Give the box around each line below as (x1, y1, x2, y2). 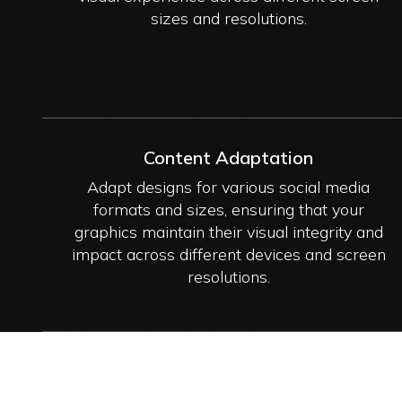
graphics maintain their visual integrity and (74, 221, 383, 242)
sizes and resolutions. (150, 7, 307, 29)
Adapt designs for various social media (87, 176, 371, 197)
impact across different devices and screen (71, 243, 386, 265)
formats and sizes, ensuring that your (92, 198, 364, 220)
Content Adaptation (144, 145, 314, 169)
